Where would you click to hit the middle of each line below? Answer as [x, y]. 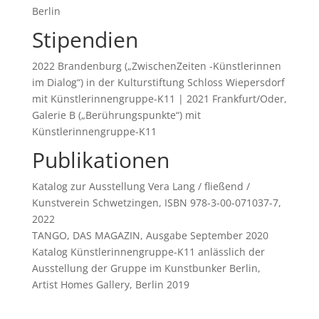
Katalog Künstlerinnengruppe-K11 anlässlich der [148, 251]
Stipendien [85, 39]
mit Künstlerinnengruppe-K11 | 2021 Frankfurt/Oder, [159, 98]
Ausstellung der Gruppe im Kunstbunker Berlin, [146, 268]
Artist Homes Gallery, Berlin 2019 [110, 284]
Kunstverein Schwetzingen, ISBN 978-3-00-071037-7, [156, 202]
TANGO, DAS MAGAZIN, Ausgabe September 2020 [150, 235]
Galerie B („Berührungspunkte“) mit [116, 115]
